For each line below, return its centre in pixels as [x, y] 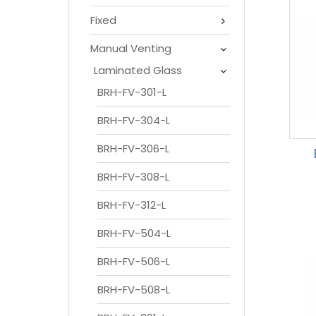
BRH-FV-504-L [134, 233]
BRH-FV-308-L [133, 176]
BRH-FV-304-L [134, 120]
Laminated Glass [138, 70]
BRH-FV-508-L [134, 289]
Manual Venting [131, 48]
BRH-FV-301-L [132, 92]
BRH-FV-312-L [132, 205]
